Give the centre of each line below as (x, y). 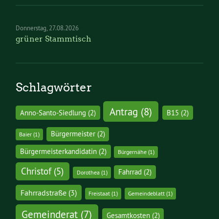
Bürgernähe (132, 152)
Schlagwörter (54, 88)
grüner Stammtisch (54, 39)
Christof (36, 171)
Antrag (124, 111)
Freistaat (99, 194)
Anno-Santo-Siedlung (53, 113)
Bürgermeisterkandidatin (58, 152)
